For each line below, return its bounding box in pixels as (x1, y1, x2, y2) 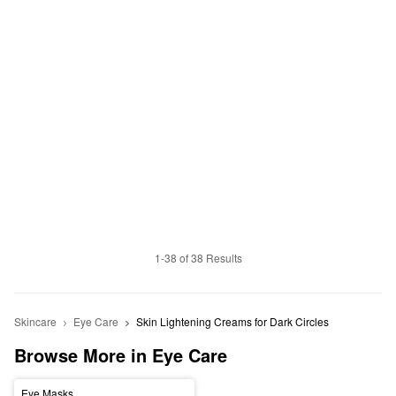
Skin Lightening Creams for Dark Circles (135, 314, 331, 330)
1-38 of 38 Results (154, 250, 242, 266)
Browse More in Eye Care (14, 342, 227, 369)
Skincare (14, 314, 57, 330)
